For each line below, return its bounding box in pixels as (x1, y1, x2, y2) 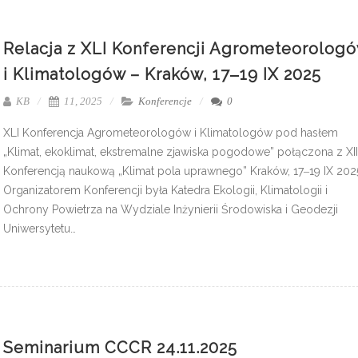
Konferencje (138, 94, 192, 107)
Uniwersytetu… (3, 221, 76, 235)
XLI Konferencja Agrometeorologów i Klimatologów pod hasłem (3, 125, 338, 139)
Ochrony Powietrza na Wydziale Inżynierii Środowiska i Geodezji (3, 202, 338, 216)
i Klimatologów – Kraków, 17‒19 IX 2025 (3, 64, 321, 84)
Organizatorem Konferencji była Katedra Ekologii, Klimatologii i (3, 183, 328, 197)
